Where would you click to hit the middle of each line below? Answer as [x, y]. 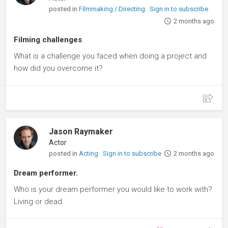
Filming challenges [48, 39]
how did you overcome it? [58, 68]
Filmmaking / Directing [113, 9]
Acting [90, 153]
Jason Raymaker [81, 131]
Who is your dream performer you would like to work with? [113, 189]
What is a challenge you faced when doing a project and [110, 56]
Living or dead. [39, 201]
